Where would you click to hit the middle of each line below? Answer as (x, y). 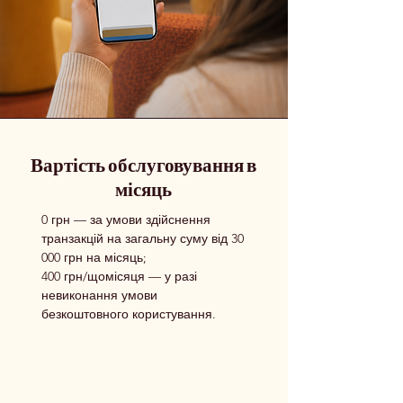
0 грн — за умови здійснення (126, 219)
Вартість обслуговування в (143, 165)
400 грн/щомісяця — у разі (119, 276)
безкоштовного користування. (129, 314)
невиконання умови (99, 295)
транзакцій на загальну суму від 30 (143, 238)
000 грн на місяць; (94, 257)
